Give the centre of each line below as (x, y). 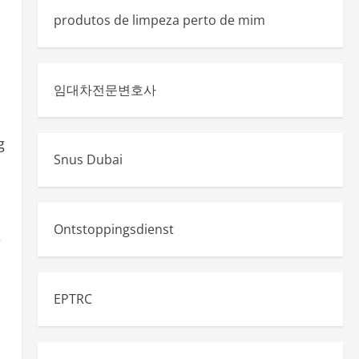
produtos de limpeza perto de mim (159, 20)
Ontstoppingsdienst (113, 229)
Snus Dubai (88, 159)
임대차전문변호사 (105, 90)
